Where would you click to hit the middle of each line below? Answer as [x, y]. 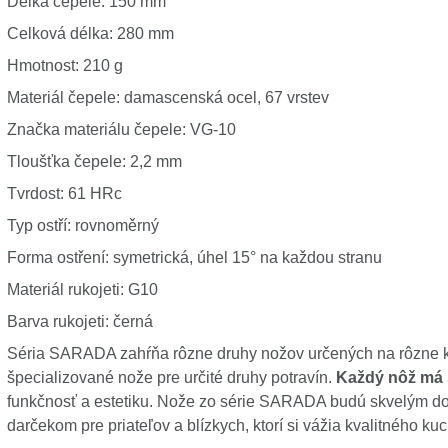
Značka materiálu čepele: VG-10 [121, 129]
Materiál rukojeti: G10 [82, 289]
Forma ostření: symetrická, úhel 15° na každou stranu [194, 257]
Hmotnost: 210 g [64, 65]
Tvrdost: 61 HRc [64, 193]
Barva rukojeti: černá [79, 321]
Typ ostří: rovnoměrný [82, 225]
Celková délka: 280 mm [90, 33]
